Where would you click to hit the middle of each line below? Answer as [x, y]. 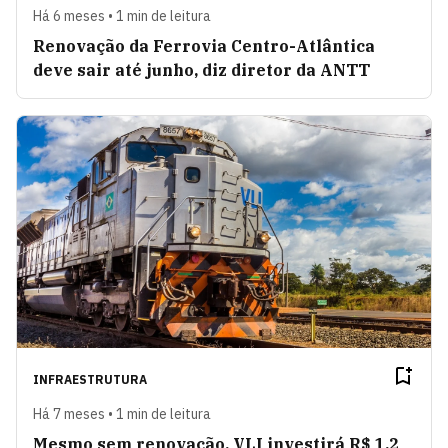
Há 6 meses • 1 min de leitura [122, 15]
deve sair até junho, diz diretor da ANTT [201, 69]
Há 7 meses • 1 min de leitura [122, 414]
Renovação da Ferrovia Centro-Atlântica [204, 45]
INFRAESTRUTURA [90, 380]
